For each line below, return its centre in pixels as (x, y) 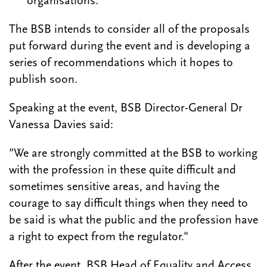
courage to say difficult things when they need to (128, 204)
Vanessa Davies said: (61, 125)
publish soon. (43, 80)
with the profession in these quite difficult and (122, 171)
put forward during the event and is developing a (130, 47)
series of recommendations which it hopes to (121, 63)
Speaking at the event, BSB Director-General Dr (126, 109)
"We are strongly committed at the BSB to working (133, 154)
